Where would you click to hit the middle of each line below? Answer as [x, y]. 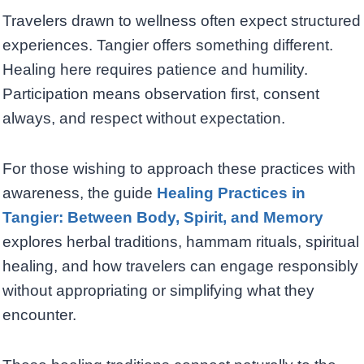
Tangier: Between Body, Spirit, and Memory [163, 218]
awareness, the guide [80, 193]
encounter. [39, 315]
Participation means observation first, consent [161, 94]
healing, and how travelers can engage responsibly [180, 266]
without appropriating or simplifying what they [158, 291]
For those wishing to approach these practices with [179, 169]
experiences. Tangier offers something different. [168, 45]
